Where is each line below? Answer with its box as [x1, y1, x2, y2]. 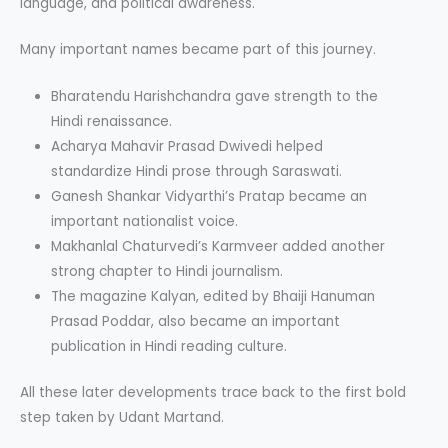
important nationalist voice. [50, 212, 238, 232]
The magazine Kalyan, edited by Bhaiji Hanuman [50, 287, 375, 307]
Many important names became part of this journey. [20, 40, 376, 60]
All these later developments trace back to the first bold [20, 382, 406, 402]
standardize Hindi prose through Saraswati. [50, 162, 342, 182]
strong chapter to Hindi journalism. [50, 262, 283, 282]
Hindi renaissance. [50, 112, 172, 132]
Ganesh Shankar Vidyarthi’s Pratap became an [50, 187, 367, 207]
